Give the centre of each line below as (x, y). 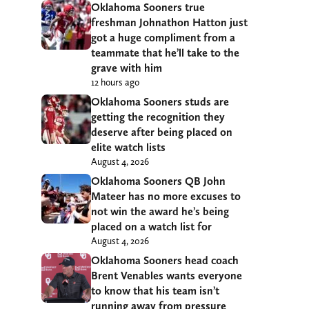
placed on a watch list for (151, 227)
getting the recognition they (158, 117)
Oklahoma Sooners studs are (160, 102)
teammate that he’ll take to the (165, 53)
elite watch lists (128, 148)
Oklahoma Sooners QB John (158, 181)
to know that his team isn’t (155, 291)
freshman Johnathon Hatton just (169, 23)
